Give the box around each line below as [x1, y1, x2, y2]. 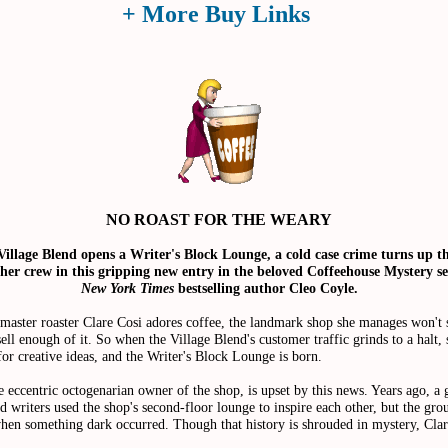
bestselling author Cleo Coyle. [173, 279, 358, 296]
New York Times [80, 279, 174, 296]
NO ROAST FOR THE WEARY [106, 210, 332, 228]
